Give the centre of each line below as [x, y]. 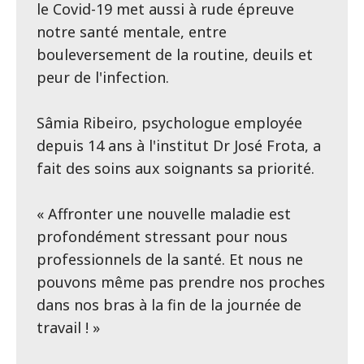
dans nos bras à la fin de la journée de [169, 305]
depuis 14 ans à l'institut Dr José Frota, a [179, 146]
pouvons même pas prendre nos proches [181, 282]
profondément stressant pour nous [162, 237]
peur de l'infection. [103, 78]
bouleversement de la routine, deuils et [175, 55]
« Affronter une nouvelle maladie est [164, 214]
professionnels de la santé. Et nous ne [170, 260]
